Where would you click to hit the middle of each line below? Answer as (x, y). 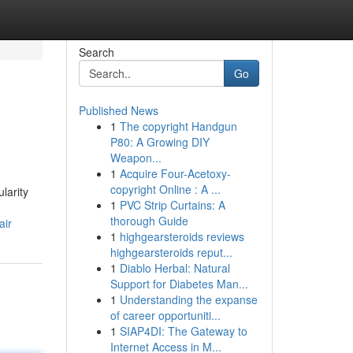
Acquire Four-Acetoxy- (175, 173)
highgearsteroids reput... (171, 252)
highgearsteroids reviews (182, 236)
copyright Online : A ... (165, 189)
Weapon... (136, 158)
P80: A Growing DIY (160, 142)
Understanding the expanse (188, 299)
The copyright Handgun (178, 126)
